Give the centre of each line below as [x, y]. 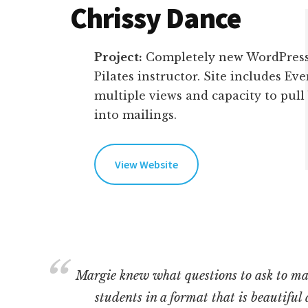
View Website [146, 164]
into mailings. [135, 114]
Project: [118, 57]
